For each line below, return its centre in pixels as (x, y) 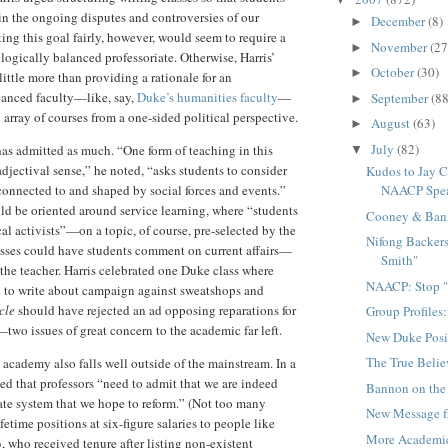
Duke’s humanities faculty (207, 97)
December (399, 21)
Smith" (400, 260)
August (391, 123)
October (393, 72)
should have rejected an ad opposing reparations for (157, 310)
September (400, 97)
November (400, 46)
